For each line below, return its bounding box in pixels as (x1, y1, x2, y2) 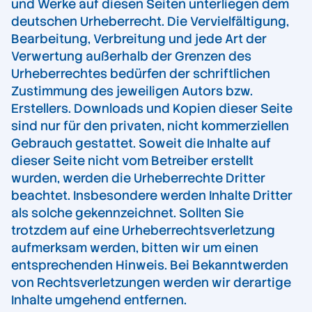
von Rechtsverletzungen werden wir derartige (11, 274, 291, 291)
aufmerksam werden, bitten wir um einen (11, 240, 258, 256)
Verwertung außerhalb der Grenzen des (11, 48, 251, 65)
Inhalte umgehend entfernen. (11, 292, 187, 309)
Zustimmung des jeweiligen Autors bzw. (11, 83, 253, 100)
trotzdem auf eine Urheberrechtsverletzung (11, 222, 275, 239)
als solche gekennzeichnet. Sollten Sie (11, 205, 244, 221)
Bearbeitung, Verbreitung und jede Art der (11, 31, 267, 47)
